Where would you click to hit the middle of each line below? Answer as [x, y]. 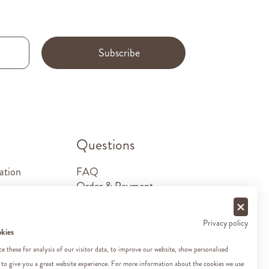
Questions [106, 144]
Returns [93, 215]
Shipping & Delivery [118, 200]
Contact [94, 243]
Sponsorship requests [121, 229]
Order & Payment [115, 186]
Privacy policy [225, 223]
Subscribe [119, 53]
